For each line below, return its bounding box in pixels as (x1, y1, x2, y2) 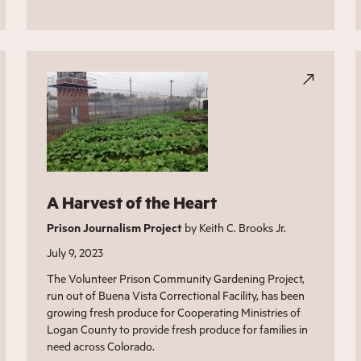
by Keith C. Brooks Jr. (182, 219, 287, 235)
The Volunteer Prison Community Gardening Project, (47, 270, 305, 286)
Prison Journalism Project (47, 219, 183, 235)
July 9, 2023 (47, 244, 104, 260)
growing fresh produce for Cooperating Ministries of (47, 304, 301, 320)
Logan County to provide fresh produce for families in (47, 321, 309, 337)
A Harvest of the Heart (47, 191, 218, 214)
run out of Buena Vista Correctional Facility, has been (47, 287, 305, 303)
